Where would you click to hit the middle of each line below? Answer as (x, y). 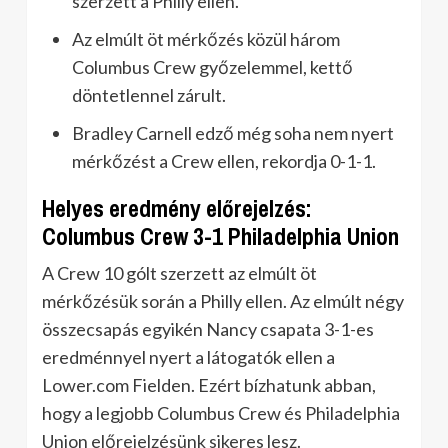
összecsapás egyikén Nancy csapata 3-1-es (208, 329)
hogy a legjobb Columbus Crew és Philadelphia (221, 413)
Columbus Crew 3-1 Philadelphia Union (220, 236)
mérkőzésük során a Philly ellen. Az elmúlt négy (223, 301)
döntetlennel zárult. (149, 95)
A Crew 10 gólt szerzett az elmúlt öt (179, 273)
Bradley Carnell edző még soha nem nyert (233, 133)
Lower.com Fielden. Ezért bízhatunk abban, (209, 385)
